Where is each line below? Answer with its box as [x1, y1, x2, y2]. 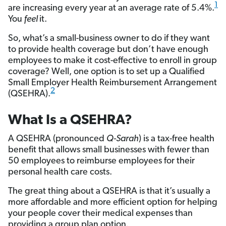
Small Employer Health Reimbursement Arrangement [8, 78, 217, 88]
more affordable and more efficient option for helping [8, 198, 217, 208]
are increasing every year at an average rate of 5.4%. [8, 4, 214, 14]
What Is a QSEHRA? [8, 114, 132, 128]
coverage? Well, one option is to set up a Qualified [8, 67, 205, 77]
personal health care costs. [8, 167, 112, 178]
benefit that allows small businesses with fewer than [8, 145, 209, 155]
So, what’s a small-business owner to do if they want [8, 34, 210, 44]
